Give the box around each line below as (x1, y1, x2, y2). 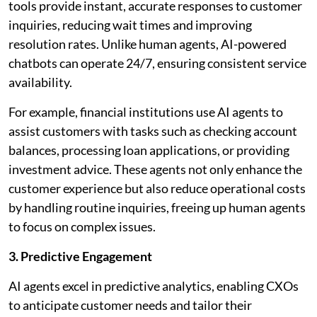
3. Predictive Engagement (8, 248, 152, 264)
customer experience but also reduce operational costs (8, 180, 306, 196)
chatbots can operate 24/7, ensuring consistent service (8, 54, 306, 71)
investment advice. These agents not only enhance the (8, 161, 302, 177)
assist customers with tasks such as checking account (8, 122, 297, 139)
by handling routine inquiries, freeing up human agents (8, 199, 306, 215)
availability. (8, 74, 72, 90)
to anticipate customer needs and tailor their (8, 296, 252, 313)
